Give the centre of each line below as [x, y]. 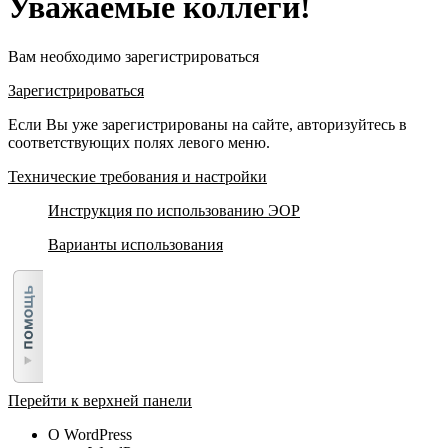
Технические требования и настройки [137, 176]
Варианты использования [135, 244]
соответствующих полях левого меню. [139, 142]
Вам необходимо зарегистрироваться [133, 56]
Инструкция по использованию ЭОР [174, 210]
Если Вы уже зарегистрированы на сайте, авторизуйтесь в [207, 124]
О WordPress [90, 434]
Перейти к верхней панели [100, 400]
